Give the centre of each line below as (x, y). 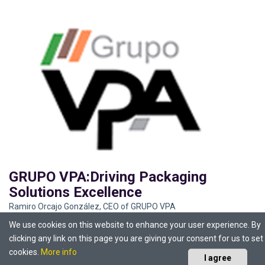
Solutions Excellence (75, 190)
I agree (218, 258)
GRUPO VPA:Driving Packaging (108, 175)
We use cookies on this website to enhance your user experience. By (135, 225)
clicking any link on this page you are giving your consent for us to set (136, 238)
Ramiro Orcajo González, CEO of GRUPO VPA (92, 204)
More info (59, 252)
